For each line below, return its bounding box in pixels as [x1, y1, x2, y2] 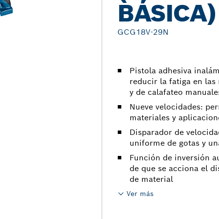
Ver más [127, 189, 153, 198]
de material [130, 174, 173, 184]
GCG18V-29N [117, 27, 169, 37]
